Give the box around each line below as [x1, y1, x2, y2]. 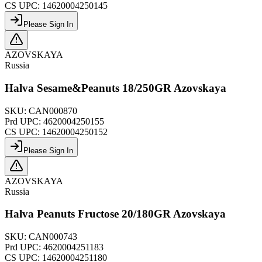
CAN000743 [29, 231, 77, 242]
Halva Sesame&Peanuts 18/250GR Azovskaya [5, 81, 226, 94]
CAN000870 [29, 105, 77, 116]
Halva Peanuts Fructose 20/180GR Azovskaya [5, 208, 226, 220]
